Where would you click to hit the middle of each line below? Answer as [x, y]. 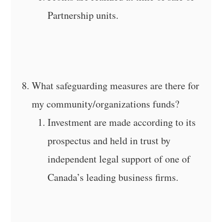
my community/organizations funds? [106, 104]
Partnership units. [83, 15]
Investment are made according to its [122, 122]
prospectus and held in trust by [109, 140]
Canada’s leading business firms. [113, 177]
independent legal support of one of [119, 159]
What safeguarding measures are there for [116, 85]
